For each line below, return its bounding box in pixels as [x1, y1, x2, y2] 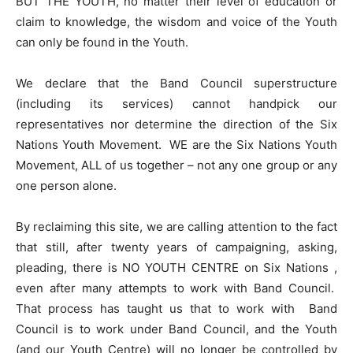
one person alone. [16, 177, 117, 193]
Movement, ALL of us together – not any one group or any [16, 157, 337, 173]
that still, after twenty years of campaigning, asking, [16, 239, 337, 255]
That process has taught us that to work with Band [16, 300, 337, 316]
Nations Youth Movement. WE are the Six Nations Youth [16, 136, 337, 152]
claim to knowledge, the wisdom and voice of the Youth [16, 13, 337, 29]
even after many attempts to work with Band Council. [16, 280, 337, 295]
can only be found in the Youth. [16, 34, 188, 50]
